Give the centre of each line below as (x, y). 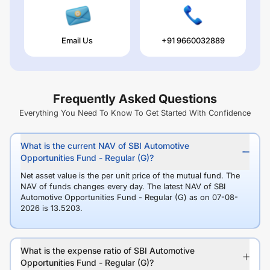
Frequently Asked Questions (135, 99)
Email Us (77, 41)
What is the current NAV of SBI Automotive (105, 146)
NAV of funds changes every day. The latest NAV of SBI (123, 187)
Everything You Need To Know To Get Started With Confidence (135, 113)
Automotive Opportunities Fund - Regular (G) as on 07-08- (129, 197)
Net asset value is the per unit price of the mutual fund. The (130, 176)
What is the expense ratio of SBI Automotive (108, 251)
